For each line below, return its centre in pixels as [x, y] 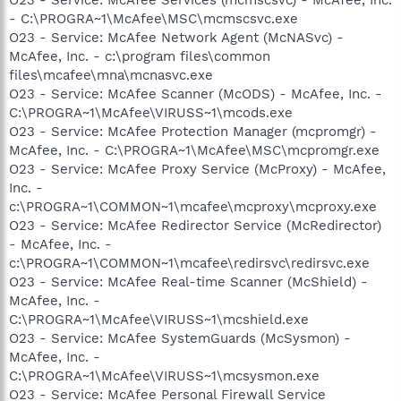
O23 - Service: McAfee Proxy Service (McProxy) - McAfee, [197, 169]
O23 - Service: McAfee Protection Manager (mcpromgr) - [193, 131]
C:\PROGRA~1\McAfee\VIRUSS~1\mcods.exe [151, 112]
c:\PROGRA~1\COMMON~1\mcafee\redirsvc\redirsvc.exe [189, 263]
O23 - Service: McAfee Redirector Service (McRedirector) [195, 225]
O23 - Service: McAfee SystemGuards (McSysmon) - [180, 338]
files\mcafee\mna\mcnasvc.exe [111, 75]
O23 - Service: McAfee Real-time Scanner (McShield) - [188, 282]
